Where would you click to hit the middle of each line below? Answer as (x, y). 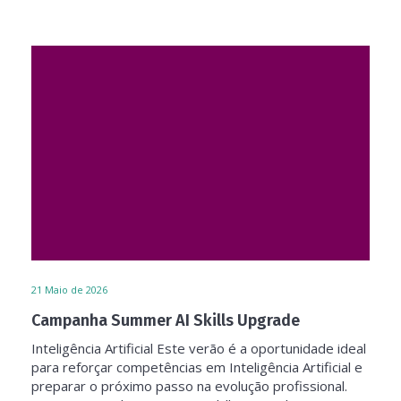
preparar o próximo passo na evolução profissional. (189, 386)
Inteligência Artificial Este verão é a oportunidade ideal (199, 348)
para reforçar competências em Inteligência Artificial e (197, 367)
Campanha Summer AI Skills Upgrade (166, 320)
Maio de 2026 (76, 290)
